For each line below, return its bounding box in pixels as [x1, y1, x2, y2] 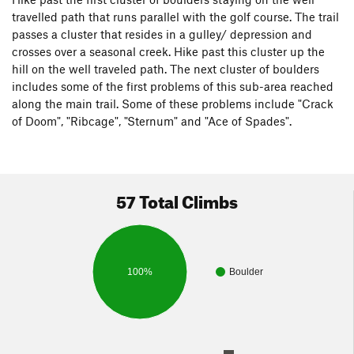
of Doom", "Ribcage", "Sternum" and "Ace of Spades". [12, 113, 292, 128]
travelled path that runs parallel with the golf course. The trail [12, 9, 339, 24]
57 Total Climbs [115, 184, 238, 213]
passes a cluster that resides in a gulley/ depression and [12, 26, 312, 41]
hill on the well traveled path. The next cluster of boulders [12, 61, 319, 76]
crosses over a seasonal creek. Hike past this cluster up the [12, 43, 325, 58]
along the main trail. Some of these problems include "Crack [12, 96, 333, 111]
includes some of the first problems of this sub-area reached [12, 78, 333, 93]
